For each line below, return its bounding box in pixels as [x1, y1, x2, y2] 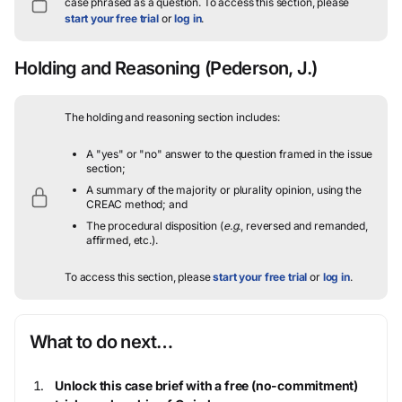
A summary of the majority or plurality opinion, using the [86, 183, 362, 197]
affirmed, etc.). [86, 233, 158, 247]
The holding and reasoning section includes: [65, 110, 280, 124]
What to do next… [30, 331, 173, 353]
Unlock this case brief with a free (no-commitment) [55, 378, 359, 393]
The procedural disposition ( [86, 219, 223, 232]
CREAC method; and [86, 197, 188, 211]
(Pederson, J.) [200, 57, 318, 79]
